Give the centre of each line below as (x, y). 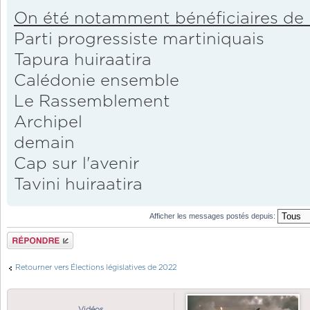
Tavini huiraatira (78, 185)
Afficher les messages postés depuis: (213, 216)
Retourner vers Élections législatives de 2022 (96, 267)
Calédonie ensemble (97, 81)
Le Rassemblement (92, 102)
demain (44, 144)
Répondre (25, 237)
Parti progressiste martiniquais (139, 40)
